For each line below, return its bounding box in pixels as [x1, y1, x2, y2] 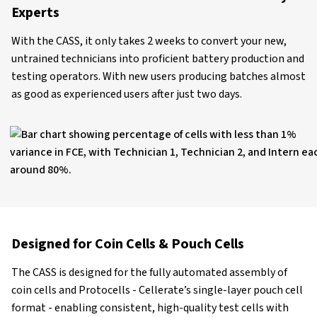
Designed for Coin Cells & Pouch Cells [11, 234, 244, 254]
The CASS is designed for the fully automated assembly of [11, 264, 287, 280]
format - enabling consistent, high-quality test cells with [11, 299, 289, 316]
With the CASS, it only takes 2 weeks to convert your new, [11, 33, 287, 49]
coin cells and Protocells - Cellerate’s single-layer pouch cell [11, 282, 303, 298]
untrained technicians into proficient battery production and [11, 50, 304, 67]
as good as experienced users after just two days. [11, 86, 242, 102]
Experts [11, 2, 59, 23]
